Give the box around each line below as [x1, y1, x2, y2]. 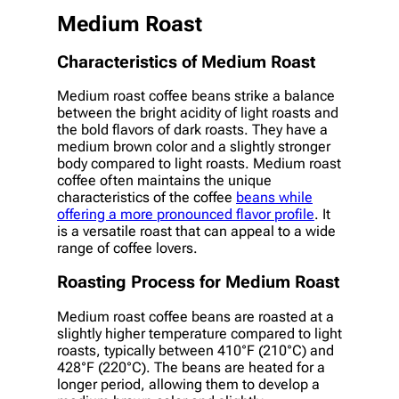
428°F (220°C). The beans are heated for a [57, 358, 325, 376]
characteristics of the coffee [57, 189, 236, 207]
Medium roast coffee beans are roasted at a [57, 307, 334, 325]
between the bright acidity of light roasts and [57, 104, 338, 122]
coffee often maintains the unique [57, 172, 272, 190]
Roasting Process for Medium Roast [57, 273, 339, 293]
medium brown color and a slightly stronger [57, 138, 330, 156]
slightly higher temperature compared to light [57, 324, 342, 342]
